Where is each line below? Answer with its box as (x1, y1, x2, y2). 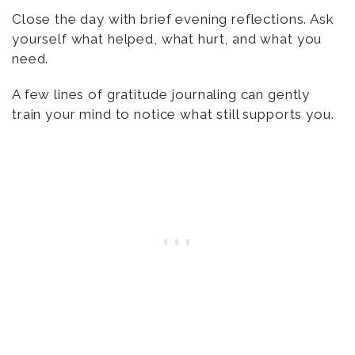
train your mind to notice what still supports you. (12, 106, 334, 123)
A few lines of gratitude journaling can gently (12, 86, 311, 103)
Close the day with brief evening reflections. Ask (12, 11, 334, 28)
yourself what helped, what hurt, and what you (12, 31, 323, 48)
